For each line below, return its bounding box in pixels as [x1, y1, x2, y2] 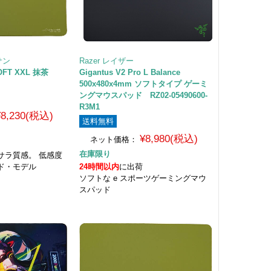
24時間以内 [79, 162, 119, 171]
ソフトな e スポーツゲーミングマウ [79, 173, 206, 183]
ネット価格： [90, 134, 138, 144]
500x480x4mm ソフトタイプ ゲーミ [79, 79, 207, 88]
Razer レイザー [79, 56, 134, 65]
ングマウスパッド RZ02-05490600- [79, 90, 207, 100]
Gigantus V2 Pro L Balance [79, 67, 180, 77]
